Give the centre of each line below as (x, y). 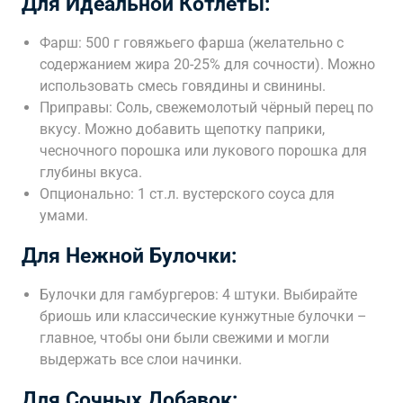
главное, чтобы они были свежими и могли (184, 338)
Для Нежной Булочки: (129, 255)
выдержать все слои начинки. (141, 359)
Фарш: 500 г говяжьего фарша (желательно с (192, 43)
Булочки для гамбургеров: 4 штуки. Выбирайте (198, 295)
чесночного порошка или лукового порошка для (203, 151)
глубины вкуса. (91, 172)
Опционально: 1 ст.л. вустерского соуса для (187, 194)
